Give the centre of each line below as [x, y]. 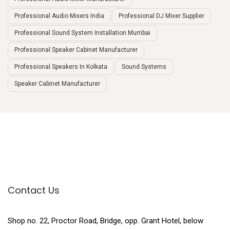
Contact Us [34, 190]
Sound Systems [144, 67]
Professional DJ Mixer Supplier [161, 16]
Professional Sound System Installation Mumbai [82, 33]
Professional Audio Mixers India [59, 16]
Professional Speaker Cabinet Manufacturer [76, 50]
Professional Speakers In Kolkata [61, 67]
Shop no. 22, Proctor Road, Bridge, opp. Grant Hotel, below [106, 221]
